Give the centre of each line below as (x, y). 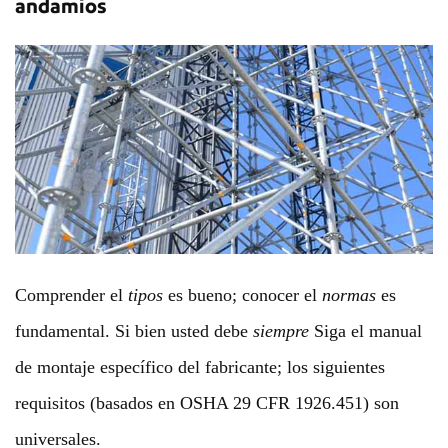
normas (349, 295)
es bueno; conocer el (242, 295)
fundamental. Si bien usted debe (134, 331)
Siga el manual (365, 331)
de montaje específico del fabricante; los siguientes (200, 367)
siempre (281, 331)
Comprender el (71, 295)
